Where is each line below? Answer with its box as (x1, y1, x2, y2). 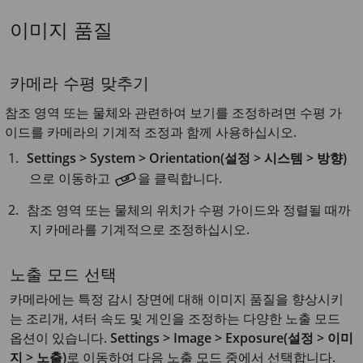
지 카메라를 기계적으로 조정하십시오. (29, 220, 250, 238)
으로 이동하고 (29, 169, 113, 188)
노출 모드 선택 (10, 269, 117, 285)
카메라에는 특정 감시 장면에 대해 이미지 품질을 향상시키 (10, 290, 344, 308)
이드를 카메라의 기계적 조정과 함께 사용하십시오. (5, 123, 297, 141)
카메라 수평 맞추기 (10, 78, 149, 94)
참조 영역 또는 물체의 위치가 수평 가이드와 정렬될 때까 (27, 201, 352, 219)
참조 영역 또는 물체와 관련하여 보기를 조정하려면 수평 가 (5, 104, 342, 122)
